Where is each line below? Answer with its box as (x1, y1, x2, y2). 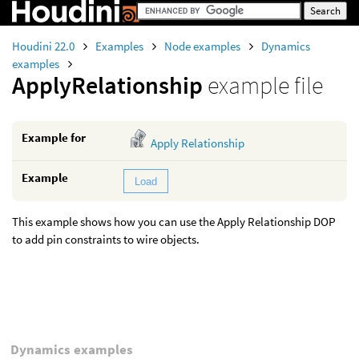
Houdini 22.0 (12, 38, 77, 54)
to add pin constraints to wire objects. (12, 232, 200, 247)
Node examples (164, 38, 243, 54)
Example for (22, 130, 86, 145)
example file (208, 70, 323, 100)
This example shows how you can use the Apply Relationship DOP (12, 214, 336, 229)
